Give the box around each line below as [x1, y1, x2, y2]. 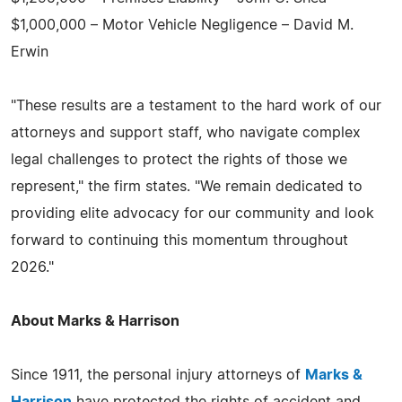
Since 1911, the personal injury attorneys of [11, 367, 305, 382]
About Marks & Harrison [11, 313, 179, 328]
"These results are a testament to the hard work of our [11, 98, 381, 113]
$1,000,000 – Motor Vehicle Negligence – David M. [11, 17, 354, 32]
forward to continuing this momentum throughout [11, 232, 348, 248]
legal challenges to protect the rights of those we [11, 152, 347, 167]
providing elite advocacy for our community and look [11, 205, 374, 221]
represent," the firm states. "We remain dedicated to [11, 179, 363, 194]
